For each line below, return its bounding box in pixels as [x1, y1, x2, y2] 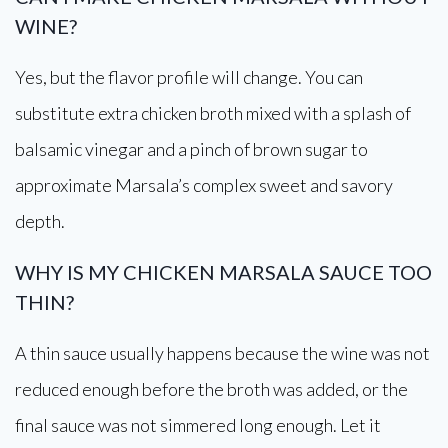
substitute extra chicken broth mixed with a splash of [15, 102, 411, 124]
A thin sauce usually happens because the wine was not [15, 342, 430, 364]
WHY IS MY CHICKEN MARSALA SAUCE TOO [15, 260, 432, 284]
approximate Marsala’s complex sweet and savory [15, 174, 393, 196]
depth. [15, 210, 65, 232]
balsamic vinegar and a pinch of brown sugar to [15, 138, 368, 160]
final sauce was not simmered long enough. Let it [15, 414, 381, 436]
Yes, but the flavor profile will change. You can [15, 66, 363, 88]
